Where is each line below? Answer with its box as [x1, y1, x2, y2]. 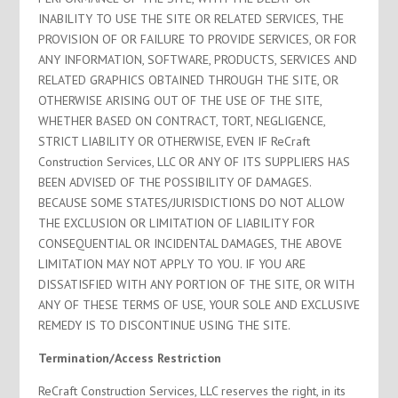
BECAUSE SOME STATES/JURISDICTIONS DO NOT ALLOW [37, 195, 345, 211]
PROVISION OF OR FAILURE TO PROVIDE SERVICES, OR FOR [37, 31, 356, 47]
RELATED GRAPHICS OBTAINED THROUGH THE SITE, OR [37, 72, 338, 88]
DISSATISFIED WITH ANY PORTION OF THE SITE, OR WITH [37, 276, 354, 292]
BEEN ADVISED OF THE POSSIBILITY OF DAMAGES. [37, 174, 311, 190]
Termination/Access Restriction [37, 350, 221, 366]
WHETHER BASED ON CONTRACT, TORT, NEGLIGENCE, [37, 113, 325, 129]
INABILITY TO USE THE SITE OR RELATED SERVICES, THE [37, 11, 344, 27]
